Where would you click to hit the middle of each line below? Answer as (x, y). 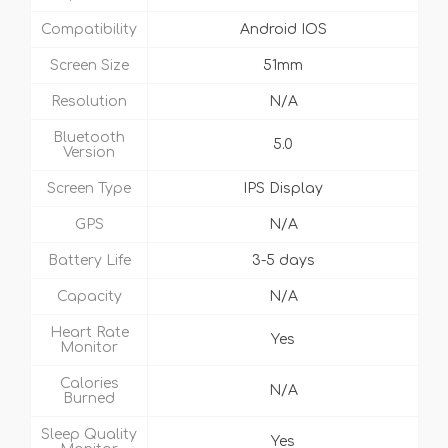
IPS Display (283, 189)
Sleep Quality (89, 435)
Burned (89, 399)
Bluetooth (89, 138)
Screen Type (89, 189)
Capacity (89, 297)
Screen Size (89, 66)
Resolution (89, 102)
